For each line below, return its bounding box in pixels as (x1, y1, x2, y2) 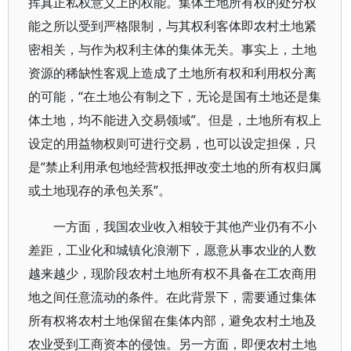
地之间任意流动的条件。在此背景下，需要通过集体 (28, 288, 317, 306)
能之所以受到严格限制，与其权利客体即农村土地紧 (28, 17, 317, 34)
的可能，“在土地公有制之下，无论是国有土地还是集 (28, 88, 321, 105)
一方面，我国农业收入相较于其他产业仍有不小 (53, 218, 317, 235)
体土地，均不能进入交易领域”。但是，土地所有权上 (28, 111, 321, 128)
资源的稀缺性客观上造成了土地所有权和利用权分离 (28, 64, 317, 81)
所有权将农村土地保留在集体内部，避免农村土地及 (28, 312, 317, 329)
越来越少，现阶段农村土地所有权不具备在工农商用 (28, 265, 317, 282)
